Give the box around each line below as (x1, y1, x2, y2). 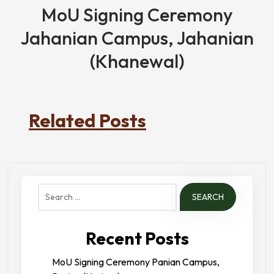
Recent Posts (85, 228, 189, 249)
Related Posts (29, 109, 146, 132)
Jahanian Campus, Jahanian (20, 26, 254, 50)
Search (37, 184, 71, 198)
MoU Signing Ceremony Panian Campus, (52, 256, 220, 268)
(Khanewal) (89, 50, 185, 73)
